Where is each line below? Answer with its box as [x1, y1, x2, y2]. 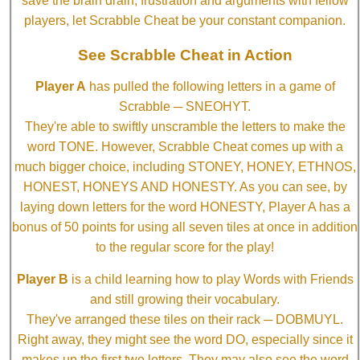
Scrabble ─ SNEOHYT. [119, 100, 251, 114]
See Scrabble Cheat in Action [77, 47, 292, 64]
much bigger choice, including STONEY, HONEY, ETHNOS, [14, 160, 356, 174]
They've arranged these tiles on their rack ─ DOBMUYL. [27, 313, 343, 327]
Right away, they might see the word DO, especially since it [17, 333, 353, 347]
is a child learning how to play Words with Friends [67, 272, 354, 287]
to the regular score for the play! [96, 240, 274, 255]
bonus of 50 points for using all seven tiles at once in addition [12, 220, 358, 235]
